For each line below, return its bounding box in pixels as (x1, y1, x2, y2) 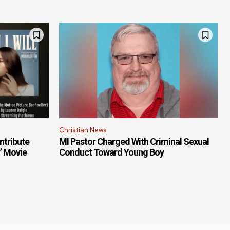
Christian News (59, 125, 106, 135)
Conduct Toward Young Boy (59, 146, 164, 158)
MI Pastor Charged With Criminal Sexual (59, 136, 209, 147)
